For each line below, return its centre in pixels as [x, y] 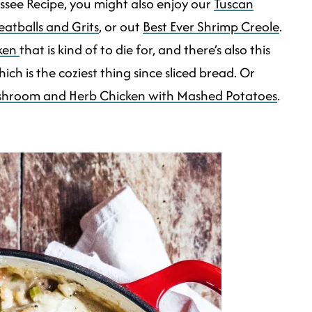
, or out [121, 26]
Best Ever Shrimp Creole [211, 26]
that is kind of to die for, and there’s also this [145, 49]
